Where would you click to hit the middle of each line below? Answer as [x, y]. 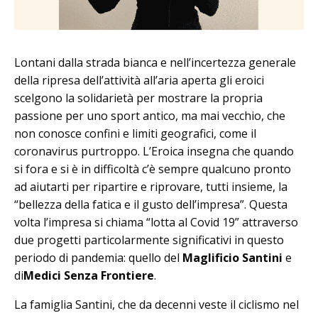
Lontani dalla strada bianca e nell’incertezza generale [155, 62]
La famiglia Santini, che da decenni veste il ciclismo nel [157, 304]
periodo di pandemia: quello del [98, 257]
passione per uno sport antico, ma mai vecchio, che [150, 115]
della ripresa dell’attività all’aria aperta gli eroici [139, 80]
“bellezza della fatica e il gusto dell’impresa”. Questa [151, 204]
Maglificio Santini [234, 257]
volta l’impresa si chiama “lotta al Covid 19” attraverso [156, 222]
